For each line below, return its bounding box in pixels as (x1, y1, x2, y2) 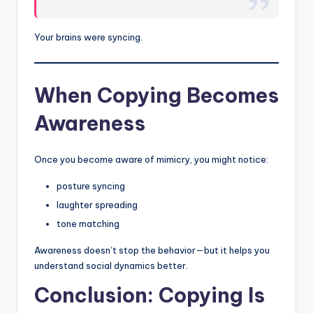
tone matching (57, 218, 119, 230)
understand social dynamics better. (34, 260, 188, 272)
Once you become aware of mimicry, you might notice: (34, 153, 268, 165)
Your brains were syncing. (34, 31, 143, 43)
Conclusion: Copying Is (34, 282, 265, 309)
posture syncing (57, 180, 125, 191)
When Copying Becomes (34, 82, 279, 108)
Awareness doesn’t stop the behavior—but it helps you (34, 245, 270, 256)
